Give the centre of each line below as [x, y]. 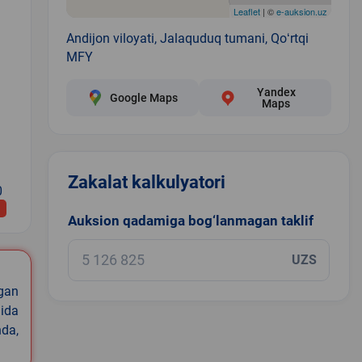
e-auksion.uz [301, 11]
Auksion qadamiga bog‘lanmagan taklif [190, 220]
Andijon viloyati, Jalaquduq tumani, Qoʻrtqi [187, 38]
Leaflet [246, 11]
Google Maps [143, 97]
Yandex [276, 92]
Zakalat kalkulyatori [146, 182]
